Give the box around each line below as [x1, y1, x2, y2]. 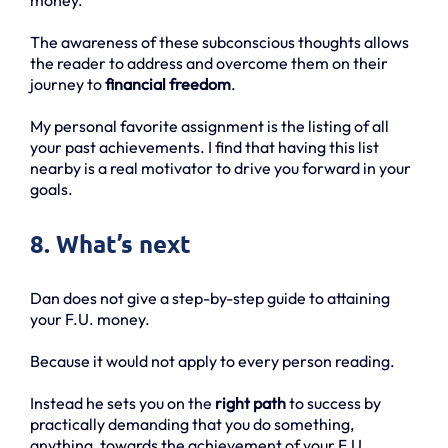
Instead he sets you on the [30, 392, 215, 413]
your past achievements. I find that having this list [30, 136, 379, 157]
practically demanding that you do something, [30, 413, 354, 434]
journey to [30, 73, 102, 94]
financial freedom [102, 73, 231, 94]
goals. [30, 178, 73, 199]
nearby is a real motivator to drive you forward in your [30, 157, 411, 178]
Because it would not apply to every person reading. [30, 350, 395, 371]
